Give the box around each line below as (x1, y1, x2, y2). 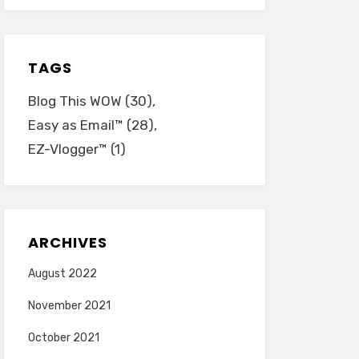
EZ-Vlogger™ (27, 141, 107, 157)
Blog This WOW (27, 93, 122, 109)
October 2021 (27, 331, 99, 345)
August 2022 (27, 267, 97, 280)
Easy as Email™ (27, 117, 123, 133)
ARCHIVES (27, 232, 107, 252)
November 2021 (27, 299, 111, 313)
